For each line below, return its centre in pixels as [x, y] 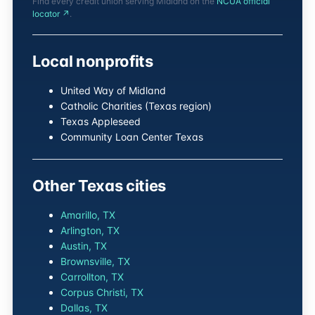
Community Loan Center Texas [132, 137]
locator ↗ [51, 14]
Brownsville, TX [95, 261]
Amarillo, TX [88, 215]
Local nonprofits [93, 61]
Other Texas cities [99, 186]
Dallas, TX [84, 308]
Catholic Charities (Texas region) [136, 106]
